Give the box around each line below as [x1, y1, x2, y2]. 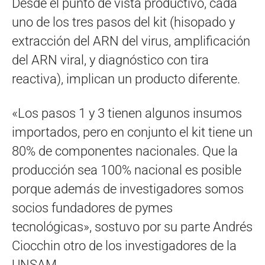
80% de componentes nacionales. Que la [12, 143, 238, 159]
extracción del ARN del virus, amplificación [12, 33, 250, 49]
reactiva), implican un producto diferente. [12, 71, 240, 86]
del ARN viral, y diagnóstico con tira [12, 52, 209, 67]
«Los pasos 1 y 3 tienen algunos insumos [12, 105, 242, 121]
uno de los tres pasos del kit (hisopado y [12, 14, 235, 30]
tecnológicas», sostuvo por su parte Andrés [12, 219, 253, 234]
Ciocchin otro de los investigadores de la [12, 238, 237, 253]
